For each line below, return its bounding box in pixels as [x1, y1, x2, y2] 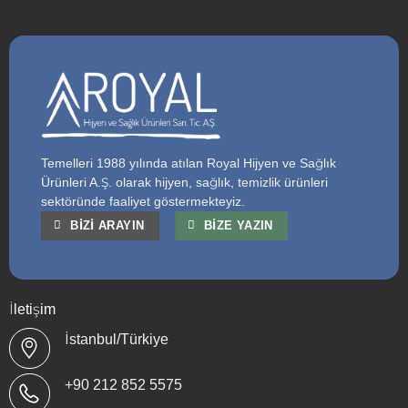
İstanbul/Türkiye [64, 331, 168, 347]
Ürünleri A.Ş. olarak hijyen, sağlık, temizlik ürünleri [40, 176, 328, 190]
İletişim [8, 301, 56, 317]
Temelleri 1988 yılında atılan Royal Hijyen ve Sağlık [40, 157, 336, 171]
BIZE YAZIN [203, 219, 273, 233]
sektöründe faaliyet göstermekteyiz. [40, 195, 245, 209]
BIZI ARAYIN [70, 219, 145, 233]
